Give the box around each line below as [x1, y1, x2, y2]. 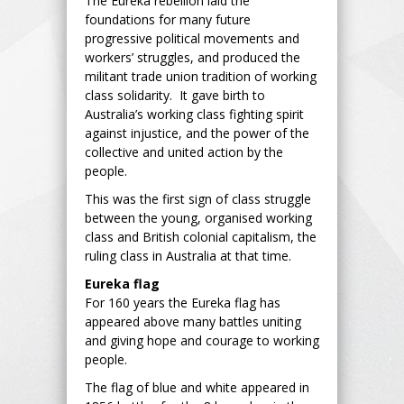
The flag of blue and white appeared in [85, 378, 309, 396]
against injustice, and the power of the [85, 124, 309, 142]
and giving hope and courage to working [85, 331, 319, 349]
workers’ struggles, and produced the [85, 48, 300, 66]
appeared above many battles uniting [85, 312, 301, 330]
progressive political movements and [85, 29, 299, 47]
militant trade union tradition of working [85, 67, 317, 85]
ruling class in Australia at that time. [85, 246, 291, 264]
